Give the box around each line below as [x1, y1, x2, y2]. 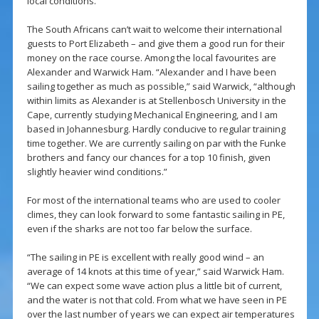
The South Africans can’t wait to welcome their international [26, 23, 282, 36]
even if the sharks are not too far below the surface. [26, 222, 252, 236]
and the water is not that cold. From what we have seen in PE [26, 293, 287, 307]
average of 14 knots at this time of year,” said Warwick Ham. [26, 265, 284, 278]
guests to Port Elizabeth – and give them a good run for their [26, 37, 285, 51]
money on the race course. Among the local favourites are [26, 51, 276, 65]
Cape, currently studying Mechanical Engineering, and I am [26, 108, 278, 122]
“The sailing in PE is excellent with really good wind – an [26, 251, 264, 264]
